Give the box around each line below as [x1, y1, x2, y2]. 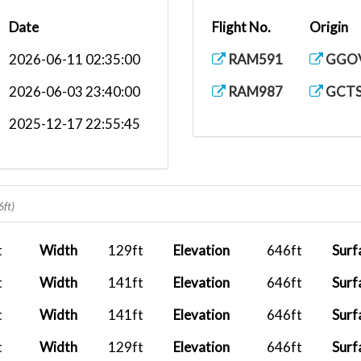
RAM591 [226, 51, 283, 68]
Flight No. [212, 19, 271, 35]
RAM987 [226, 83, 283, 100]
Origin [309, 19, 348, 35]
